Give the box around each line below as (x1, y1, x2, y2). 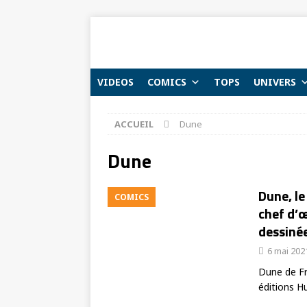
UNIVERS (254, 75, 296, 88)
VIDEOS (97, 75, 134, 88)
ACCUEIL (114, 118, 153, 130)
